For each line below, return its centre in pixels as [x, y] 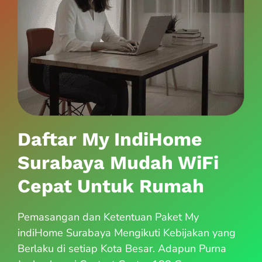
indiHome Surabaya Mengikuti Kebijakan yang [127, 233]
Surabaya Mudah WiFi [118, 163]
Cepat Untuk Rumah [111, 186]
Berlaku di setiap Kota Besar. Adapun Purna [122, 249]
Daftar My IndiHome [110, 139]
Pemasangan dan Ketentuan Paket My [108, 217]
